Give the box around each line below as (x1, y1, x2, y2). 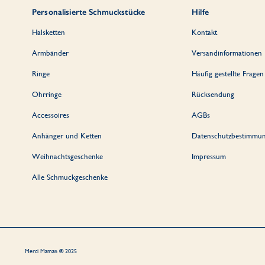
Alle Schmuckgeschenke (32, 172, 108, 182)
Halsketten (32, 27, 65, 37)
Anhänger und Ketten (32, 131, 102, 140)
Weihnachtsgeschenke (32, 151, 103, 161)
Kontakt (192, 27, 218, 37)
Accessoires (32, 110, 69, 119)
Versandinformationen (192, 48, 263, 57)
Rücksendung (192, 89, 235, 99)
